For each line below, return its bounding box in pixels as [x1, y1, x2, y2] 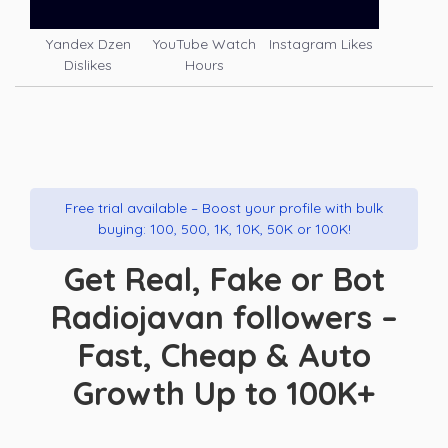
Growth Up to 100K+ [73, 373, 375, 414]
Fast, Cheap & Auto [77, 335, 371, 376]
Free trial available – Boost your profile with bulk [65, 199, 383, 218]
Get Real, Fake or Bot [63, 259, 385, 300]
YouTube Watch [153, 35, 257, 54]
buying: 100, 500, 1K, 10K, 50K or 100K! [97, 220, 351, 239]
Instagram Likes [268, 35, 373, 54]
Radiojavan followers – [50, 297, 398, 338]
